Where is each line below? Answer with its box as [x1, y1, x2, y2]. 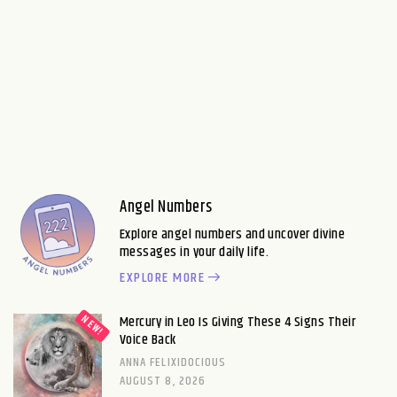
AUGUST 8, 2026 [120, 370, 206, 391]
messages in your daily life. [120, 240, 269, 263]
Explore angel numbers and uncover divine [120, 222, 346, 245]
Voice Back [120, 328, 176, 351]
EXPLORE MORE [120, 266, 205, 289]
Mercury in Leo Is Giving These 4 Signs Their [120, 310, 356, 333]
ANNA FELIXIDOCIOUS [120, 352, 227, 372]
